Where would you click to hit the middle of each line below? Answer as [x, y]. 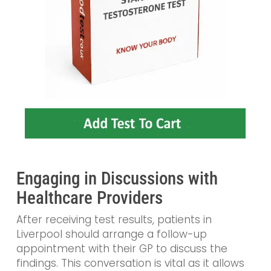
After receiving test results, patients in [114, 220]
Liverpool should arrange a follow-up [111, 234]
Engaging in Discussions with [117, 179]
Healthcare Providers [89, 198]
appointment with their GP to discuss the [122, 249]
